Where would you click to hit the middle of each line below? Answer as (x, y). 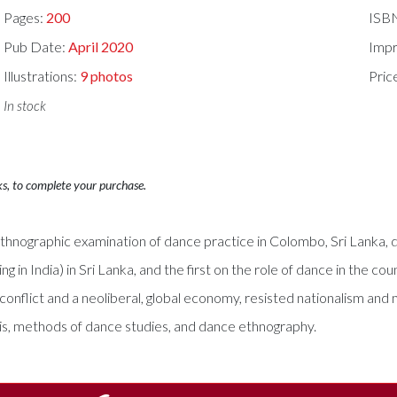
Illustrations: (42, 75)
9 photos (107, 75)
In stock (25, 105)
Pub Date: (36, 46)
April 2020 (101, 46)
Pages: (25, 18)
